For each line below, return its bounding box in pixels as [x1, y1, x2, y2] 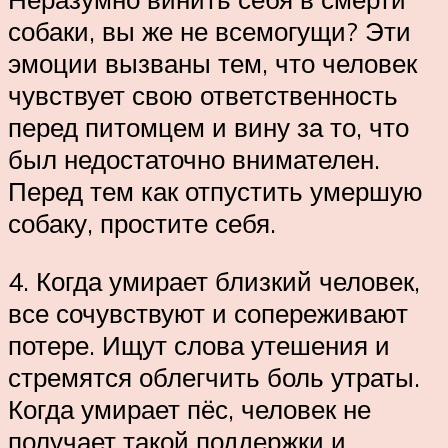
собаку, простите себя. [8, 207, 276, 240]
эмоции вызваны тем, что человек [8, 47, 417, 80]
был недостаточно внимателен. [8, 143, 380, 176]
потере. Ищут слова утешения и [8, 328, 390, 361]
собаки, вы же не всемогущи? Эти [8, 15, 411, 48]
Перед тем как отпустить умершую [8, 175, 423, 208]
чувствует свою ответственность [8, 79, 398, 112]
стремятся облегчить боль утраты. [8, 360, 420, 393]
